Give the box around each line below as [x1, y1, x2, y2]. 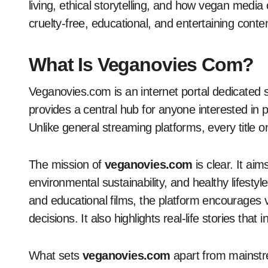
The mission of [29, 158, 105, 172]
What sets [29, 249, 83, 263]
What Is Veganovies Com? [29, 54, 254, 76]
